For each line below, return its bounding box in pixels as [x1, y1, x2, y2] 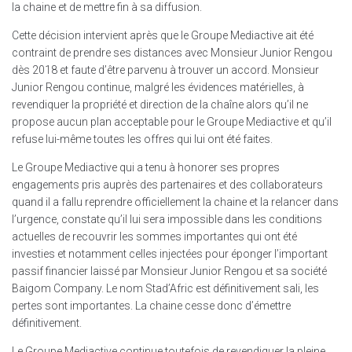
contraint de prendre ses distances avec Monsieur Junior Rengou [12, 46, 332, 59]
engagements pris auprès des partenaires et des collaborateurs [12, 178, 323, 191]
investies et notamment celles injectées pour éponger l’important [12, 247, 328, 260]
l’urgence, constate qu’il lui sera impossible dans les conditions [12, 213, 322, 225]
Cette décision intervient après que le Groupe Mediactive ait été [12, 29, 313, 42]
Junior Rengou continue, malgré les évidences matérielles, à [12, 81, 304, 93]
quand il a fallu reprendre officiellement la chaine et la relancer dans [12, 196, 339, 208]
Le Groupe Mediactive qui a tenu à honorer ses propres [12, 161, 280, 174]
